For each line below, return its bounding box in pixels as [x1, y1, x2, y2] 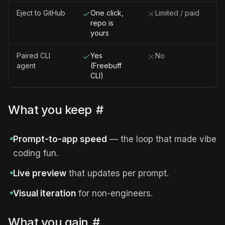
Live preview [13, 168, 66, 178]
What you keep [8, 102, 92, 117]
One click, [90, 9, 124, 17]
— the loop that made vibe [107, 134, 216, 144]
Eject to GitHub [17, 9, 65, 17]
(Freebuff [90, 61, 122, 70]
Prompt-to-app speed [13, 134, 107, 144]
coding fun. [13, 148, 58, 158]
